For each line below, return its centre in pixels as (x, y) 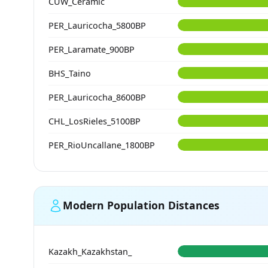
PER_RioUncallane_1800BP (102, 145)
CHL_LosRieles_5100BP (95, 121)
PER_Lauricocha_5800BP (97, 25)
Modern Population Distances (141, 205)
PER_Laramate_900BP (92, 49)
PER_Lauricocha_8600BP (97, 97)
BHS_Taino (70, 73)
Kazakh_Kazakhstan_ (90, 251)
